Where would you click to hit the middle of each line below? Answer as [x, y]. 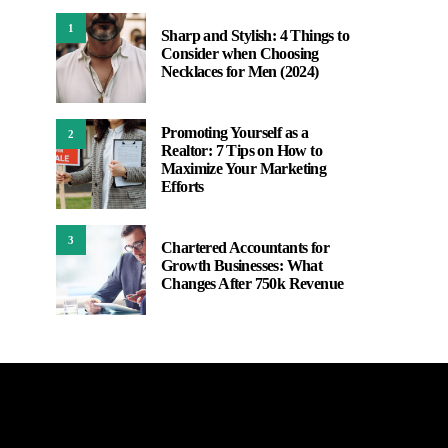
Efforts [182, 186]
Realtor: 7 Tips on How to [241, 150]
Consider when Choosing [240, 53]
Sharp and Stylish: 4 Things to [255, 35]
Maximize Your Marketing [244, 168]
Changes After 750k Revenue [252, 283]
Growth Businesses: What [242, 265]
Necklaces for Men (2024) [240, 71]
